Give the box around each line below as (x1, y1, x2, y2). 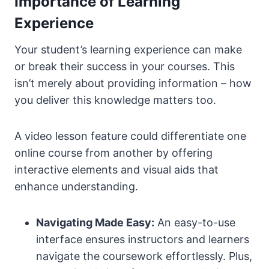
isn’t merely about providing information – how (14, 77, 252, 90)
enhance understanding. (14, 180, 138, 193)
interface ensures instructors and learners (36, 233, 249, 246)
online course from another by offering (14, 147, 213, 160)
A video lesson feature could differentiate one (14, 130, 246, 143)
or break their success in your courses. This (14, 60, 235, 73)
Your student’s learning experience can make (14, 43, 242, 56)
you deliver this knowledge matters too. (14, 94, 216, 107)
